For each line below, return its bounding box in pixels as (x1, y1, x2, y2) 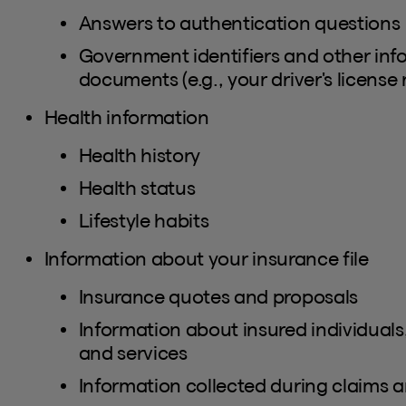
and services (78, 342, 188, 364)
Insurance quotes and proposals (78, 285, 358, 308)
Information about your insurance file (43, 247, 369, 270)
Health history (78, 144, 201, 167)
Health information (43, 106, 209, 129)
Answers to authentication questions (78, 12, 401, 34)
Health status (78, 177, 196, 199)
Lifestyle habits (78, 209, 209, 232)
